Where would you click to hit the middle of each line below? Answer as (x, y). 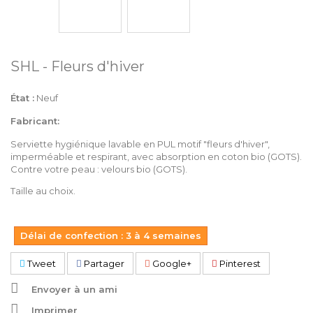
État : (22, 97)
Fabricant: (35, 121)
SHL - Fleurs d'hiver (78, 66)
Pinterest (239, 263)
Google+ (171, 263)
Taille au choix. (43, 190)
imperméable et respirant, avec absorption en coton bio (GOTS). (156, 156)
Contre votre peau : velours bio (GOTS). (99, 169)
